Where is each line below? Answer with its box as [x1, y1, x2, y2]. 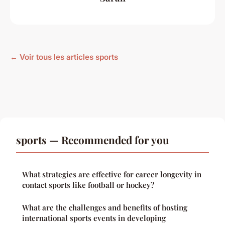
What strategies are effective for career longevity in [22, 169, 201, 180]
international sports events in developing [22, 213, 166, 223]
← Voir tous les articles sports [10, 52, 118, 62]
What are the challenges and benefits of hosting [22, 202, 187, 213]
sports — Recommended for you [16, 133, 169, 147]
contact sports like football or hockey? [22, 180, 154, 190]
